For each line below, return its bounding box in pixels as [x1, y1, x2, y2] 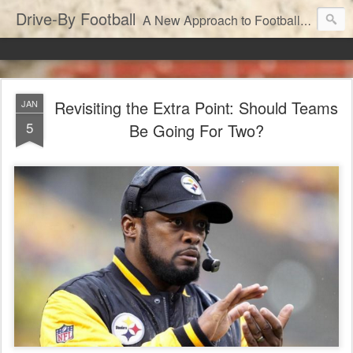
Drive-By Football [16, 7, 136, 30]
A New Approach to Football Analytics [143, 11, 300, 29]
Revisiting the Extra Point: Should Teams [54, 96, 338, 119]
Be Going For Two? [128, 119, 264, 142]
